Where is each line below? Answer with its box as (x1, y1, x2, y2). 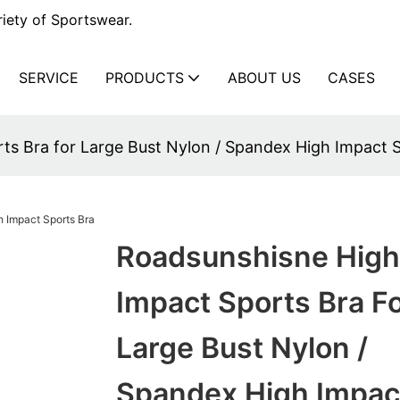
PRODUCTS (105, 68, 184, 87)
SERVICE (19, 68, 79, 87)
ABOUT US (228, 68, 301, 87)
